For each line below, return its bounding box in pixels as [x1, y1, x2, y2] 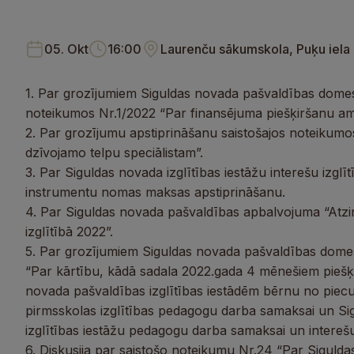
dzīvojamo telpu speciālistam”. [25, 145, 203, 160]
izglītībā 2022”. [25, 224, 113, 239]
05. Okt [44, 41, 88, 57]
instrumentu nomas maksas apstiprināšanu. [25, 184, 285, 200]
